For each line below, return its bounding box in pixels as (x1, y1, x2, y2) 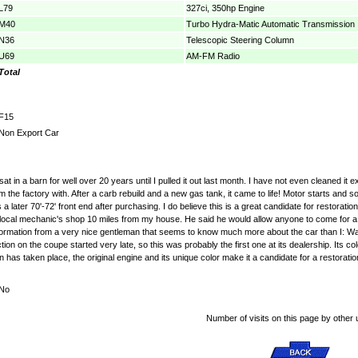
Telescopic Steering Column (186, 34, 294, 45)
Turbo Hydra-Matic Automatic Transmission (186, 18, 355, 29)
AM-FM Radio (186, 50, 240, 61)
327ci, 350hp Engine (186, 2, 265, 13)
